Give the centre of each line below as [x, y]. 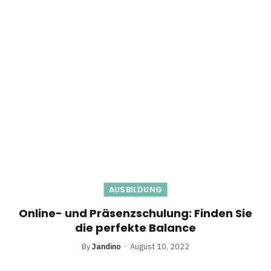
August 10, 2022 [160, 247]
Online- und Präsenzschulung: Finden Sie [135, 214]
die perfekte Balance [135, 228]
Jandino [106, 247]
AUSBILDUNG [135, 190]
